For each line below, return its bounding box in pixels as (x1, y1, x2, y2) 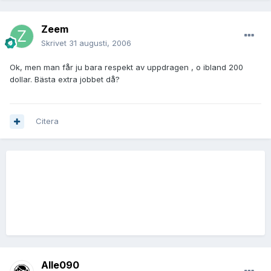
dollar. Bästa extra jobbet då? (10, 74, 120, 85)
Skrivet (41, 38, 69, 48)
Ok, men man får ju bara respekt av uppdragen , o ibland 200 (10, 62, 243, 73)
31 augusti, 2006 (69, 38, 131, 48)
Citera (36, 116, 59, 126)
